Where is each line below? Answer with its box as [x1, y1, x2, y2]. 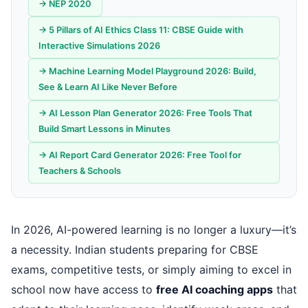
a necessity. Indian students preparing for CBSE [11, 243, 258, 257]
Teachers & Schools [38, 165, 122, 176]
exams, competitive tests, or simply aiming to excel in [11, 263, 291, 277]
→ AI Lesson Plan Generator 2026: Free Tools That [38, 108, 253, 119]
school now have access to [11, 283, 156, 297]
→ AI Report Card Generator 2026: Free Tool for [38, 149, 242, 160]
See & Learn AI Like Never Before [38, 82, 178, 93]
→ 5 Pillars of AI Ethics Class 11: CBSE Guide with [38, 24, 244, 35]
